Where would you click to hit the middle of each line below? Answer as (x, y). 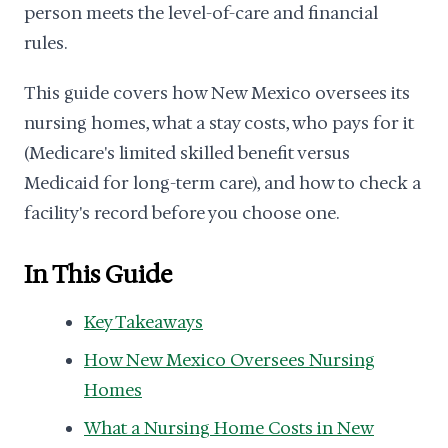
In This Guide (98, 275)
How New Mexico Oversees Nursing (229, 360)
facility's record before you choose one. (181, 213)
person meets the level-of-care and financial (201, 13)
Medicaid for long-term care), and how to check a (222, 183)
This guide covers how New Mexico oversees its (217, 93)
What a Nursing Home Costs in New (229, 428)
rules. (45, 43)
